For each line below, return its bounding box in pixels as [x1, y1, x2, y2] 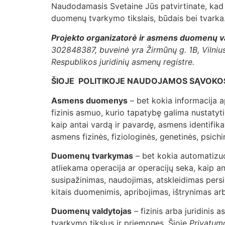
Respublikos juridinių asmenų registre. [51, 56, 197, 67]
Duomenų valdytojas [51, 206, 132, 216]
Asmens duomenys [51, 95, 128, 105]
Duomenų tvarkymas [51, 150, 133, 161]
